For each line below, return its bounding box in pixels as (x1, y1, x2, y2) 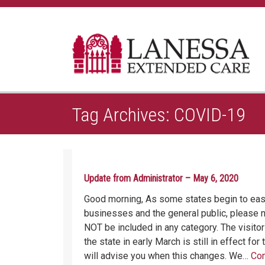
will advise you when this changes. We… (84, 250, 251, 261)
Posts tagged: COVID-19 (115, 56, 198, 67)
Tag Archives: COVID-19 (72, 104, 245, 126)
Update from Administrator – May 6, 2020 (84, 173, 238, 184)
